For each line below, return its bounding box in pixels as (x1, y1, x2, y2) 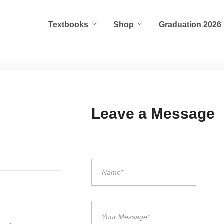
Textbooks (48, 20, 88, 29)
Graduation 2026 (159, 20, 221, 29)
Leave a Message (91, 105, 215, 122)
